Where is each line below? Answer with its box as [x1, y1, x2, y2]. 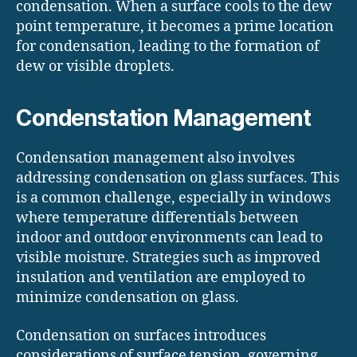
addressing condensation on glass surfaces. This [16, 169, 339, 188]
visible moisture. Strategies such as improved [16, 249, 320, 268]
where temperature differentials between [16, 209, 299, 228]
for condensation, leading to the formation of [16, 37, 320, 57]
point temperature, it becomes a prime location [16, 18, 334, 37]
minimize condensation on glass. [16, 288, 239, 308]
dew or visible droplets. [16, 57, 175, 76]
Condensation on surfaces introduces [16, 326, 266, 345]
